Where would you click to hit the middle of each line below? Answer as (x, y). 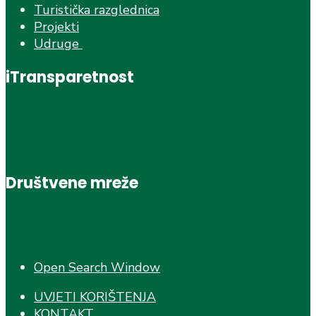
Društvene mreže (72, 183)
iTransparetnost (70, 77)
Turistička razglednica (97, 10)
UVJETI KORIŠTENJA (95, 297)
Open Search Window (97, 268)
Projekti (56, 27)
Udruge (58, 44)
